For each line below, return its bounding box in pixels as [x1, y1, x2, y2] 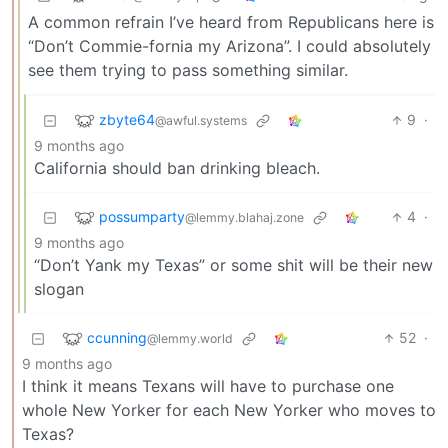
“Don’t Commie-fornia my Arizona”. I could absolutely [28, 36, 431, 57]
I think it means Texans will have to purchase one [22, 376, 394, 397]
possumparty [99, 207, 185, 225]
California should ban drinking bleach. [34, 158, 320, 179]
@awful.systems [155, 112, 247, 128]
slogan [34, 279, 84, 300]
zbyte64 [99, 110, 155, 128]
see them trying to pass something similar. [28, 60, 348, 81]
